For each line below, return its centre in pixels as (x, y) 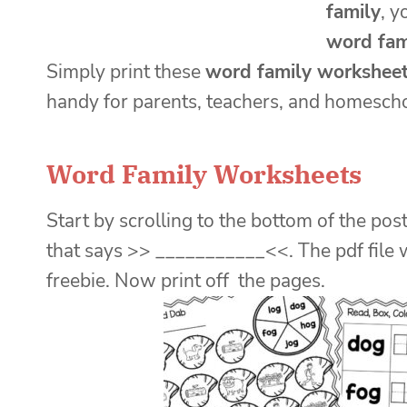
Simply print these (126, 71)
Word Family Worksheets (204, 174)
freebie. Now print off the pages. (186, 280)
